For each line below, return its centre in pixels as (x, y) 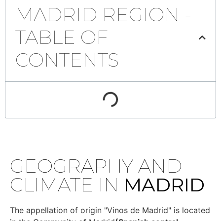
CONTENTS (67, 60)
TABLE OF (62, 37)
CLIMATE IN (67, 185)
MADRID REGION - (104, 15)
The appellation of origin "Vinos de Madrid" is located (110, 210)
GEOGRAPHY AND (96, 166)
